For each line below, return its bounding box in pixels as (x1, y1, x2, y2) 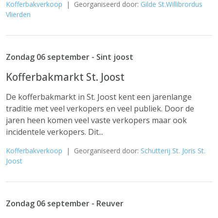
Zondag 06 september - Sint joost (6, 52, 133, 62)
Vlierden (6, 10, 31, 19)
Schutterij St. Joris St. (141, 146, 205, 155)
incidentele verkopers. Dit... (6, 127, 103, 137)
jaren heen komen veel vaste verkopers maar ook (6, 115, 187, 126)
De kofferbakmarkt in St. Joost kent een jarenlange (6, 91, 192, 102)
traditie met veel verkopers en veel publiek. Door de (6, 103, 194, 114)
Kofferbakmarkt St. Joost (6, 70, 125, 84)
